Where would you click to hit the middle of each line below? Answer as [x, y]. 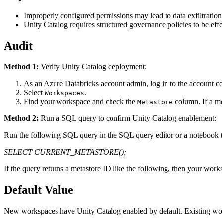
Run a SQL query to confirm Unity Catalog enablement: [127, 118]
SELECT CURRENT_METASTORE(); [65, 152]
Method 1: [21, 67]
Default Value [39, 190]
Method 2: [21, 118]
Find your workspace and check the [81, 102]
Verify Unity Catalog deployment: [93, 67]
